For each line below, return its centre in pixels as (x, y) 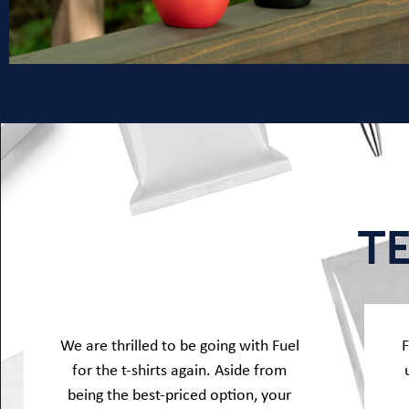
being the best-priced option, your (180, 394)
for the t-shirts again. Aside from (180, 369)
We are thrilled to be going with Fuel (179, 345)
